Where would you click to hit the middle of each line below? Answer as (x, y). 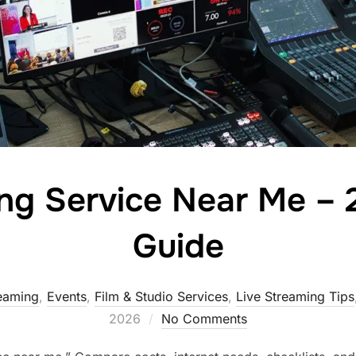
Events (67, 296)
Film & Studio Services (161, 296)
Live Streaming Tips (295, 296)
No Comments (204, 319)
